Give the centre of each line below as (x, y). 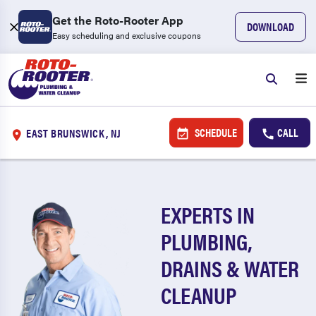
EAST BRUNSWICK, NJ (74, 133)
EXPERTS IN (208, 214)
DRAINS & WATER (230, 268)
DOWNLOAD (271, 26)
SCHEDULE (214, 132)
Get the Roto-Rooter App (118, 20)
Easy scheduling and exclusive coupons (127, 35)
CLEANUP (199, 294)
